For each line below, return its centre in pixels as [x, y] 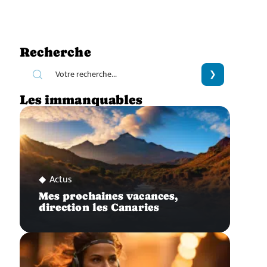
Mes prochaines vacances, [108, 196]
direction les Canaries [99, 207]
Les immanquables [81, 100]
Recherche [55, 52]
